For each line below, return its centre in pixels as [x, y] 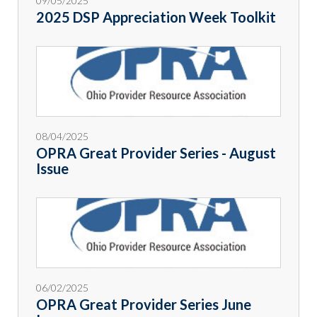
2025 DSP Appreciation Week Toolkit [156, 17]
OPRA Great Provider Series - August [156, 153]
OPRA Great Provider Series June [144, 305]
